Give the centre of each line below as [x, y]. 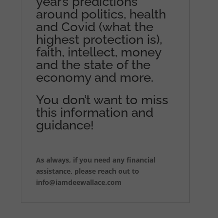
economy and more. [95, 78]
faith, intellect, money [99, 52]
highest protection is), [99, 40]
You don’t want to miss [102, 100]
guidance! [65, 125]
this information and [95, 113]
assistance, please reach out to [88, 171]
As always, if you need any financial [96, 160]
